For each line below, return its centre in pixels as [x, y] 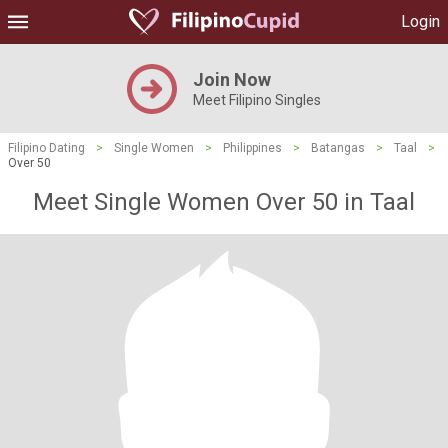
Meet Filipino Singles [257, 100]
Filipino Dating [46, 148]
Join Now [232, 79]
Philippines [252, 148]
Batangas [338, 148]
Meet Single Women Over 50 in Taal [224, 202]
